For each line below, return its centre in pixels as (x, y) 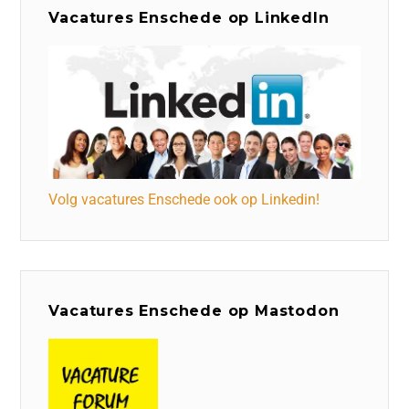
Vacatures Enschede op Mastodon (194, 311)
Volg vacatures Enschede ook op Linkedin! (184, 200)
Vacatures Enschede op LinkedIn (189, 18)
